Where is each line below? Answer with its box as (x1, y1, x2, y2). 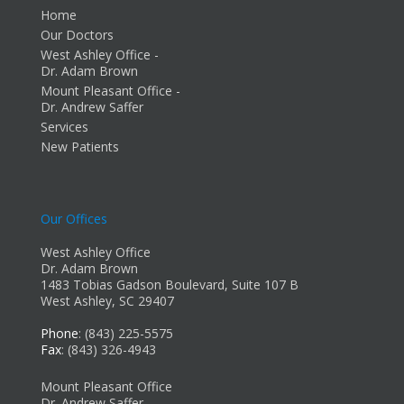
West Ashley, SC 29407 (41, 292, 174, 310)
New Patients (41, 138, 119, 156)
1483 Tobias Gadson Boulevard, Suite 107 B (41, 276, 298, 294)
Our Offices (41, 210, 107, 228)
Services (41, 118, 88, 136)
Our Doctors (41, 26, 114, 44)
